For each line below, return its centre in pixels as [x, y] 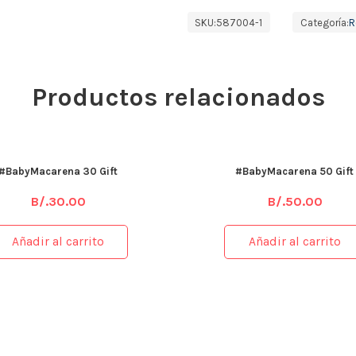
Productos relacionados [178, 97]
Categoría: [324, 22]
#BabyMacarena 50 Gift [295, 172]
